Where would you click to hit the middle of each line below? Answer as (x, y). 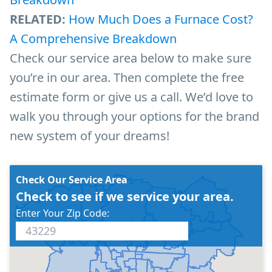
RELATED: (38, 19)
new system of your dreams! (90, 135)
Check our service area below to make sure (131, 58)
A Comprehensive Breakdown (93, 38)
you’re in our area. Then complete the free (127, 77)
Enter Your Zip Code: (63, 213)
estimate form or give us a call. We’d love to (131, 97)
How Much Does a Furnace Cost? (161, 19)
